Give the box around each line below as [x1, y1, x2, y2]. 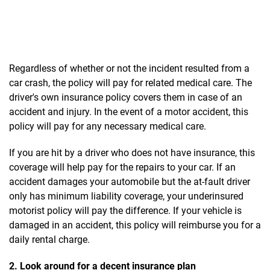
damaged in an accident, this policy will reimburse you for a [9, 219, 261, 231]
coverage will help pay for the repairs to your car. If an [9, 161, 236, 173]
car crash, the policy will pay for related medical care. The [9, 77, 252, 89]
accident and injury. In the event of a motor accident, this [9, 105, 248, 118]
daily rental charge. [9, 233, 92, 245]
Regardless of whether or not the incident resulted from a [9, 62, 250, 74]
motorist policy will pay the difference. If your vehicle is [9, 204, 242, 216]
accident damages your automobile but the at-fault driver [9, 175, 250, 187]
